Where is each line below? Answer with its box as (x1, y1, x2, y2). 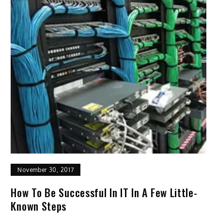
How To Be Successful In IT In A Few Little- (11, 185, 198, 201)
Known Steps (11, 198, 67, 214)
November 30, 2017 (17, 166, 74, 174)
